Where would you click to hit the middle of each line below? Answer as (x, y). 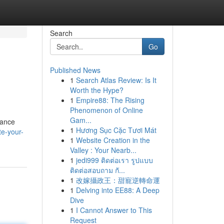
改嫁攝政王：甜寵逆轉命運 (118, 180)
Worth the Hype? (96, 90)
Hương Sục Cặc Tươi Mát (116, 130)
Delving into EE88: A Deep (117, 190)
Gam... (80, 120)
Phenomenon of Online (106, 110)
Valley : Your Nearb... (103, 150)
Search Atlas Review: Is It (116, 80)
